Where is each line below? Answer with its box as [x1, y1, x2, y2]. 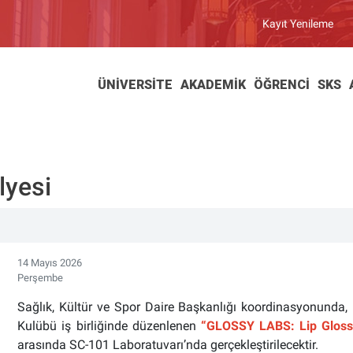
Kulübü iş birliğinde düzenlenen [17, 318, 201, 333]
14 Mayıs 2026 [17, 257, 83, 269]
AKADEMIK [180, 77, 246, 92]
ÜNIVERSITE [98, 77, 173, 92]
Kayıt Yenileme [262, 17, 333, 30]
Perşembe [17, 272, 64, 284]
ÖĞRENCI [254, 77, 310, 92]
